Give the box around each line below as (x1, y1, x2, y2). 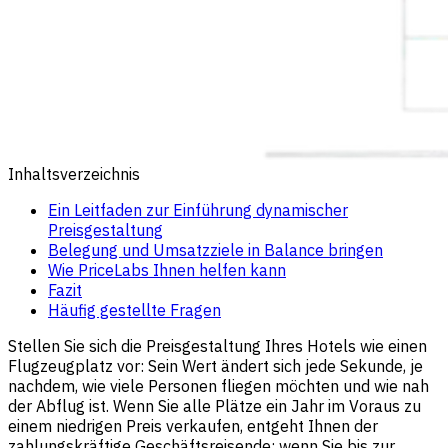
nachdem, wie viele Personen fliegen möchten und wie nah (8, 375, 429, 396)
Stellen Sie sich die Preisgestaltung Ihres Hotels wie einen (8, 335, 427, 356)
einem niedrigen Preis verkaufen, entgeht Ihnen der (8, 415, 378, 436)
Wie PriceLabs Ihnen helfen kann (48, 259, 286, 280)
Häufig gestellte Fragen (48, 299, 221, 320)
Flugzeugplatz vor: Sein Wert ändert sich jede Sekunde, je (8, 355, 423, 376)
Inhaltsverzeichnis (8, 163, 140, 184)
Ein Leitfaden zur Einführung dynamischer (48, 199, 348, 220)
